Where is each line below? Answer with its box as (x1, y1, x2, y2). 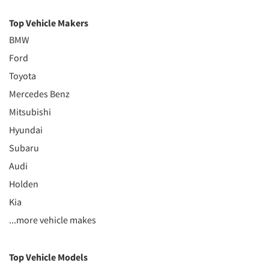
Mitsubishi (9, 106, 51, 118)
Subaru (9, 142, 39, 154)
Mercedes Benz (9, 88, 70, 100)
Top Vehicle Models (9, 251, 88, 263)
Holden (9, 178, 38, 190)
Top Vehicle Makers (9, 17, 88, 29)
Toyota (9, 70, 36, 82)
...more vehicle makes (9, 214, 96, 226)
